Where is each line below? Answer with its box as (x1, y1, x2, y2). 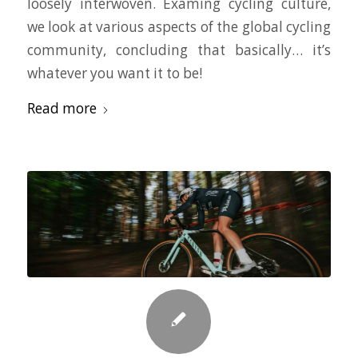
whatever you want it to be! (26, 64, 202, 83)
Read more (26, 98, 97, 117)
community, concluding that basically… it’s (26, 41, 332, 60)
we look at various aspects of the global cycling (26, 18, 332, 37)
